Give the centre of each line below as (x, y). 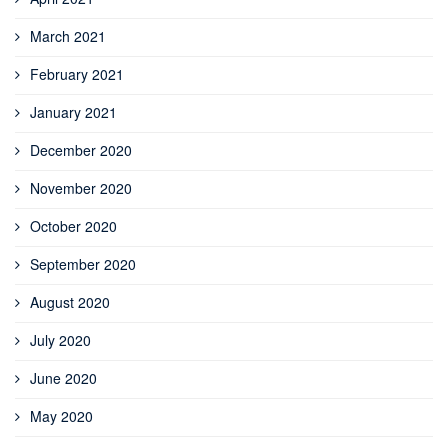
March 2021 (68, 35)
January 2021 (73, 111)
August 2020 (70, 301)
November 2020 (81, 187)
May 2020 (61, 415)
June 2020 (63, 377)
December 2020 (81, 149)
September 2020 (83, 263)
